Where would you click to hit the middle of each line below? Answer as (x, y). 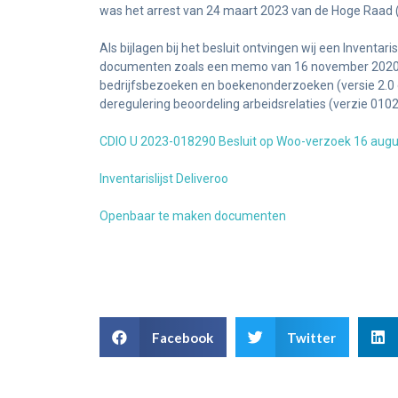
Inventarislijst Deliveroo (164, 179)
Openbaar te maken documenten (193, 216)
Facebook (182, 337)
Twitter (311, 337)
